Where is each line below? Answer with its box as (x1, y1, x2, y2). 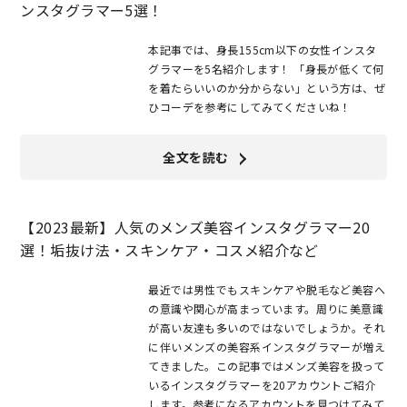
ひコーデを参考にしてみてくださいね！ (148, 99, 352, 115)
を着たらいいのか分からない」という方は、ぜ (148, 80, 386, 96)
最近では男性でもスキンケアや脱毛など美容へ (148, 282, 386, 298)
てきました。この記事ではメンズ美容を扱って (148, 358, 385, 374)
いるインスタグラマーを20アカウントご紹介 (148, 377, 377, 393)
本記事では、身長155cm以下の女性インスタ (148, 42, 377, 58)
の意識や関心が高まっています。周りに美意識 (148, 301, 384, 317)
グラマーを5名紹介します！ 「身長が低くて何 (148, 61, 384, 77)
